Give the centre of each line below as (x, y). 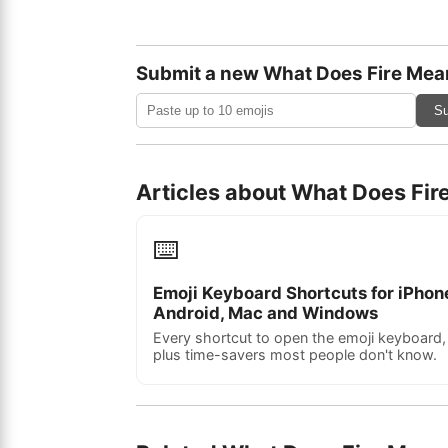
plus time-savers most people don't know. (295, 354)
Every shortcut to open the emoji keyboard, (299, 337)
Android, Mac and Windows (265, 313)
